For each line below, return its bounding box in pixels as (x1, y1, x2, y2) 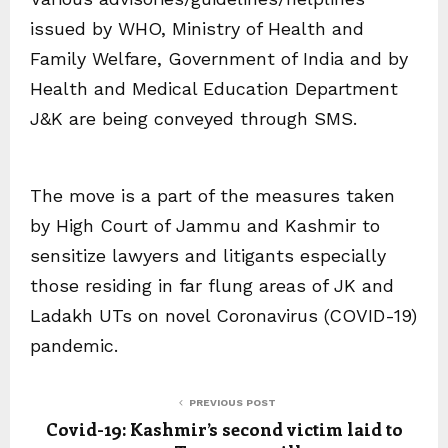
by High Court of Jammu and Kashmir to (30, 215, 380, 236)
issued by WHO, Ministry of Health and (30, 18, 364, 39)
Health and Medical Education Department (30, 78, 398, 99)
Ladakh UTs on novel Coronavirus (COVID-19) (30, 305, 417, 326)
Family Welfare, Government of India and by (30, 48, 408, 69)
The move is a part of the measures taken (30, 185, 395, 206)
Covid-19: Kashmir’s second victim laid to (45, 417, 403, 441)
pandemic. (30, 335, 118, 356)
